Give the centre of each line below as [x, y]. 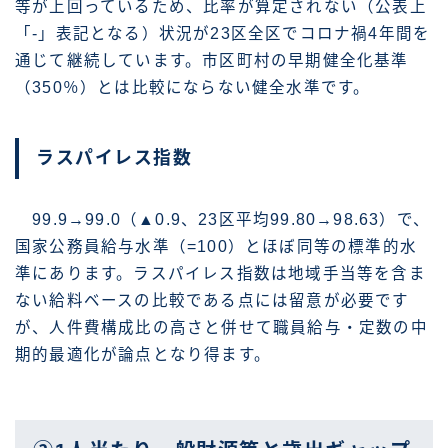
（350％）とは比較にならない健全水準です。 [193, 88]
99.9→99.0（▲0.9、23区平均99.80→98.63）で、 [222, 219]
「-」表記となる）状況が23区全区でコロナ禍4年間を [223, 34]
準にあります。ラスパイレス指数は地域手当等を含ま [220, 273]
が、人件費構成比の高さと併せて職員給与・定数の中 [221, 327]
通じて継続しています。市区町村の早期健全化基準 [212, 61]
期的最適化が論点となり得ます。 [143, 354]
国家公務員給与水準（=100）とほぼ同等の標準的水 [216, 246]
